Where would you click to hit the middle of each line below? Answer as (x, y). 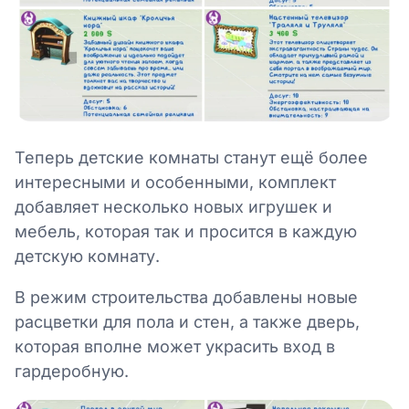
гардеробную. (72, 371)
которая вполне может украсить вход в (175, 346)
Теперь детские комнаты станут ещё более (191, 157)
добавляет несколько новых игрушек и (173, 206)
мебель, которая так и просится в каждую (186, 231)
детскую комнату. (87, 256)
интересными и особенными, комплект (175, 182)
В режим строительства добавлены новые (186, 297)
